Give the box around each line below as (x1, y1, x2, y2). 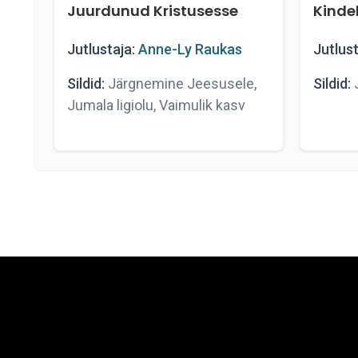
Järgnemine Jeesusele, (105, 75, 257, 92)
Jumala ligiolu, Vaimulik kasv (67, 97, 245, 113)
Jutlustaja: (67, 41, 135, 58)
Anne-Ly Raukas (138, 41, 242, 58)
